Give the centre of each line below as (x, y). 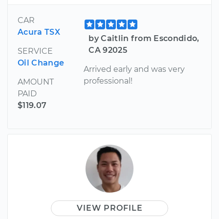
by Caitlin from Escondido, (144, 38)
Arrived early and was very (134, 69)
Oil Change (41, 63)
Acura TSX (39, 32)
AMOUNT (36, 82)
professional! (108, 81)
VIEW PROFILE (109, 208)
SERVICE (35, 51)
